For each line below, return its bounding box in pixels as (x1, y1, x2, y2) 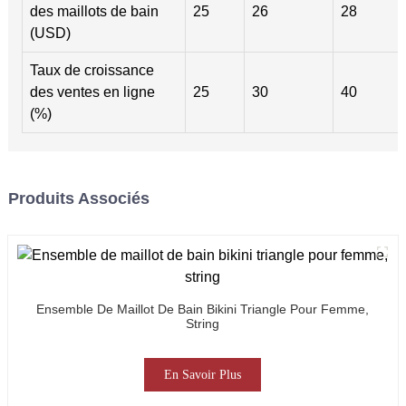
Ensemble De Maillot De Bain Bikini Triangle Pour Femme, (36, 301, 370, 316)
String (186, 315, 220, 331)
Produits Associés (7, 188, 150, 208)
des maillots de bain (29, 3, 159, 19)
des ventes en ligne (29, 83, 155, 100)
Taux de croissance (29, 62, 154, 78)
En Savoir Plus (164, 367, 242, 382)
